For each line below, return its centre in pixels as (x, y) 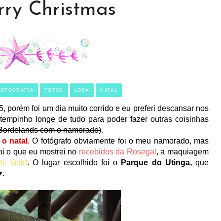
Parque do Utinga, (156, 163)
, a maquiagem (183, 152)
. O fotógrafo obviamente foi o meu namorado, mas (118, 141)
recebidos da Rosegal (117, 152)
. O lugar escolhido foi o (74, 163)
